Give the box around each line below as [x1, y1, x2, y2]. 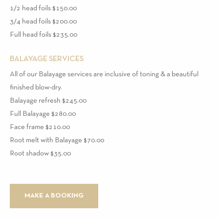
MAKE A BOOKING [24, 192, 84, 199]
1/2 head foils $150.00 [10, 4, 77, 12]
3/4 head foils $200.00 [10, 18, 77, 25]
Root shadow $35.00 [10, 150, 71, 157]
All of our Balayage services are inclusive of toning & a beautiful [10, 70, 198, 78]
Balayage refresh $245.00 [10, 97, 87, 104]
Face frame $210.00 [10, 123, 70, 131]
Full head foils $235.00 [10, 31, 77, 38]
